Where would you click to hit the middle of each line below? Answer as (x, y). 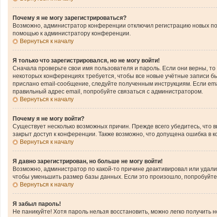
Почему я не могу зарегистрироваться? (70, 18)
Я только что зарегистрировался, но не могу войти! (86, 60)
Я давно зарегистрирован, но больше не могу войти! (88, 161)
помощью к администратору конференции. (72, 33)
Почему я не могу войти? (48, 118)
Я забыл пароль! (37, 204)
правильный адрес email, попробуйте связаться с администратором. (108, 91)
